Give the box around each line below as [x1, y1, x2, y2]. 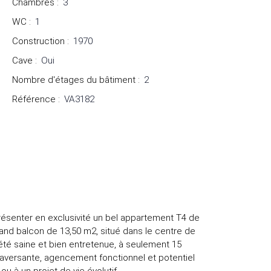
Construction [12, 36, 65, 47]
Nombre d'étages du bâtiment [12, 74, 135, 86]
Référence [12, 94, 56, 105]
